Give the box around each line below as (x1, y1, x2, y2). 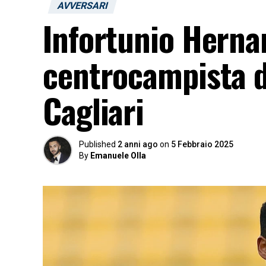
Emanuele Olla (90, 151, 146, 160)
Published (79, 140, 116, 149)
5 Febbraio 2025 (171, 140, 233, 149)
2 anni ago (118, 140, 158, 149)
